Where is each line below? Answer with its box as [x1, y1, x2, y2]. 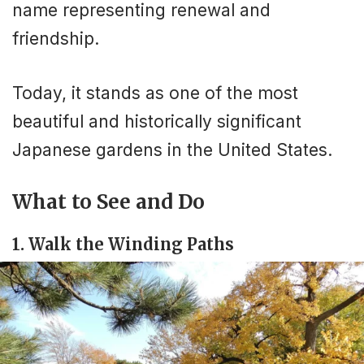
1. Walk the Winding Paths [12, 233, 234, 254]
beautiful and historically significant [12, 110, 301, 132]
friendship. [12, 28, 99, 50]
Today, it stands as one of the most [12, 82, 298, 103]
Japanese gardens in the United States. [12, 139, 332, 160]
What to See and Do [12, 188, 205, 214]
